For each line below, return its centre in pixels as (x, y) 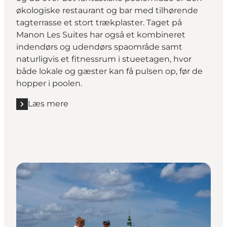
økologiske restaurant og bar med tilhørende (107, 11)
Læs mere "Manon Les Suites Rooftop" (93, 109)
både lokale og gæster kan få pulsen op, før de (109, 71)
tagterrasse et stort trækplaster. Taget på (99, 23)
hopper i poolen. (49, 84)
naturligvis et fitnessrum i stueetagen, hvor (104, 59)
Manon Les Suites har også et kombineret (101, 35)
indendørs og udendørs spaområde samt (99, 47)
